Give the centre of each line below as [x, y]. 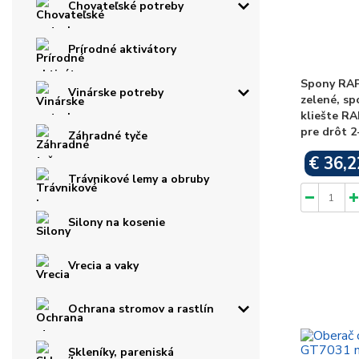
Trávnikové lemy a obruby [139, 179]
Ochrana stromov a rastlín [141, 309]
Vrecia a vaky [103, 266]
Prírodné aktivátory [122, 50]
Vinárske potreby [116, 93]
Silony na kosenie [117, 223]
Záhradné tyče [108, 136]
